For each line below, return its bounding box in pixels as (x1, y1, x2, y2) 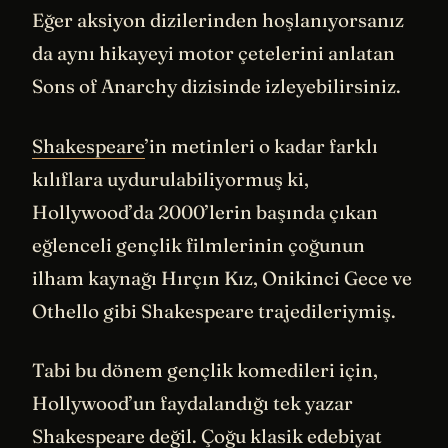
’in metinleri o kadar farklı (145, 133, 378, 158)
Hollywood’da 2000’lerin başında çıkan (32, 199, 378, 224)
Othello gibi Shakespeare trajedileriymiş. (32, 298, 396, 323)
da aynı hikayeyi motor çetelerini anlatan (32, 41, 395, 66)
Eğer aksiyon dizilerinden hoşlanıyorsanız (32, 8, 404, 33)
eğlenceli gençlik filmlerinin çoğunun (32, 232, 365, 257)
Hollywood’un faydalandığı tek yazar (32, 391, 353, 416)
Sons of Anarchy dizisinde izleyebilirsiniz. (32, 74, 401, 99)
